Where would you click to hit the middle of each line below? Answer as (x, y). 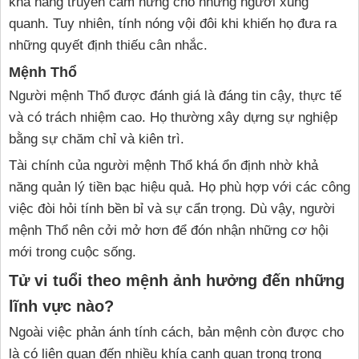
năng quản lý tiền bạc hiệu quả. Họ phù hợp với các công (179, 188)
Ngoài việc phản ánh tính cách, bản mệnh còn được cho (176, 333)
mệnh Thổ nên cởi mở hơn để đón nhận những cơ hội (169, 231)
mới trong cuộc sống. (73, 252)
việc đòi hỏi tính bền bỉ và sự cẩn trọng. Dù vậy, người (172, 209)
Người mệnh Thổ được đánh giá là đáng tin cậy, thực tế (175, 96)
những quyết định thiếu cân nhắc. (108, 46)
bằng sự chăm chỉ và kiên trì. (97, 139)
